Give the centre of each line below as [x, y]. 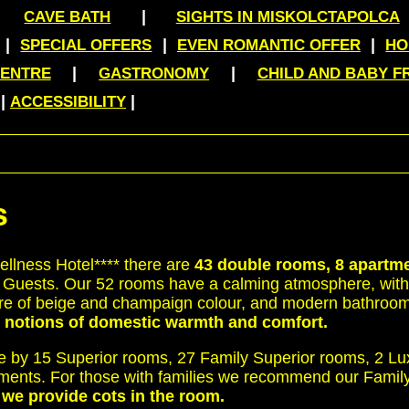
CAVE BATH [68, 17]
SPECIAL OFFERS [86, 45]
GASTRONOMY [154, 73]
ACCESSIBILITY [68, 102]
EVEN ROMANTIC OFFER [268, 45]
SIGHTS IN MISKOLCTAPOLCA [288, 17]
